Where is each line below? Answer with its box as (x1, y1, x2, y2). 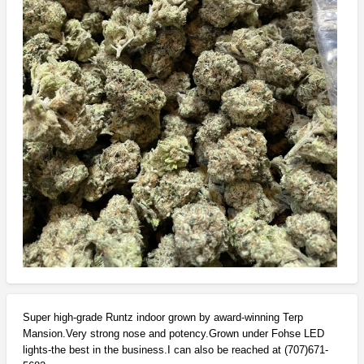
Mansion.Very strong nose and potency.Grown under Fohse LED (22, 327, 324, 340)
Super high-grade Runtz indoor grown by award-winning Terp (22, 311, 303, 324)
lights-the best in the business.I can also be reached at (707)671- (22, 344, 328, 357)
